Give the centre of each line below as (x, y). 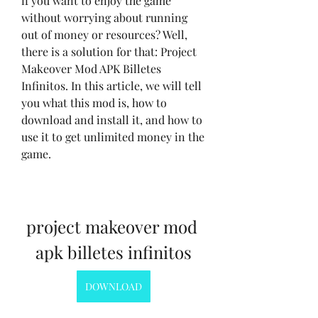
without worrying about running (104, 17)
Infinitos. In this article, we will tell (111, 85)
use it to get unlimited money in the (113, 136)
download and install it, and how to (112, 119)
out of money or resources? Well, (104, 34)
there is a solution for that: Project (109, 51)
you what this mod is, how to (94, 102)
